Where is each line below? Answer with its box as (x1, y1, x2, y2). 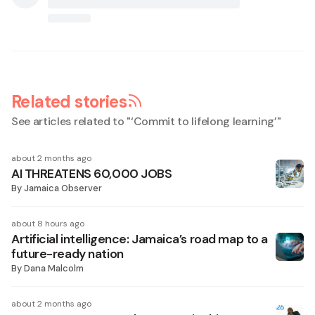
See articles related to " (11, 114, 131, 129)
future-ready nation (11, 246, 124, 262)
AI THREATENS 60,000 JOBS (11, 166, 172, 181)
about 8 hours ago (11, 218, 84, 229)
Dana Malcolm (24, 262, 84, 274)
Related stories (11, 91, 127, 112)
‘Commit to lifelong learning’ (131, 114, 277, 129)
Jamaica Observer (24, 182, 102, 194)
